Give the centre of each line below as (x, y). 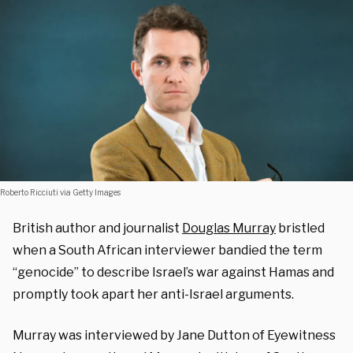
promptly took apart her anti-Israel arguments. (153, 294)
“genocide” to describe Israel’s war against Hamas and (173, 272)
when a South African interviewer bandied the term (167, 250)
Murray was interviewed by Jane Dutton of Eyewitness (174, 335)
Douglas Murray (229, 228)
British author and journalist (97, 228)
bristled (300, 228)
